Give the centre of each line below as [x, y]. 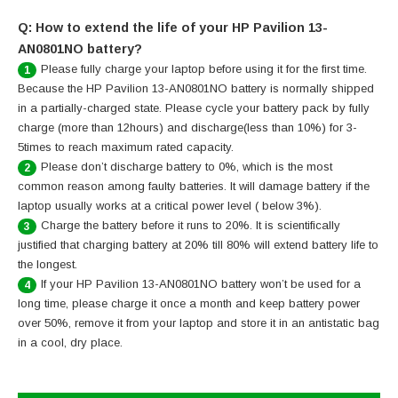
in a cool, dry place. [70, 343]
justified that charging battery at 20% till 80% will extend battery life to [198, 245]
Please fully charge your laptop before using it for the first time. [204, 69]
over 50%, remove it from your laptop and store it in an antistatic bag [199, 323]
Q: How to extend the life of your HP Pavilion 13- [173, 28]
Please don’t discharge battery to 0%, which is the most [187, 167]
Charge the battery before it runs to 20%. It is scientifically [191, 226]
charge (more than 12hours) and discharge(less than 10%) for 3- [187, 128]
